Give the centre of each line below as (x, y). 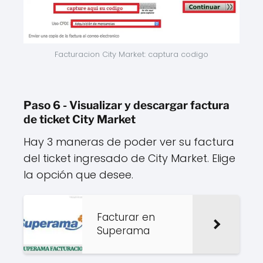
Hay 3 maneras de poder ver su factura (129, 141)
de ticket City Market (80, 119)
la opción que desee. (78, 174)
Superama (123, 230)
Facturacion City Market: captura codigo (131, 54)
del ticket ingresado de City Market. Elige (129, 158)
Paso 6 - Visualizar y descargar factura (127, 105)
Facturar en (126, 217)
